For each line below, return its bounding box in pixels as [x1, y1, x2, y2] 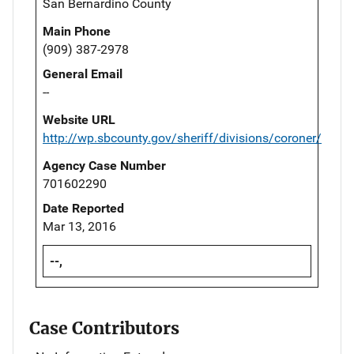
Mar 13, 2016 [43, 218, 116, 234]
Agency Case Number [43, 157, 166, 173]
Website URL [43, 111, 115, 127]
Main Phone [43, 23, 111, 39]
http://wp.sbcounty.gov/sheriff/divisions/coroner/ [43, 130, 322, 145]
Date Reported [43, 200, 124, 216]
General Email [43, 66, 122, 81]
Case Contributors [29, 317, 179, 339]
